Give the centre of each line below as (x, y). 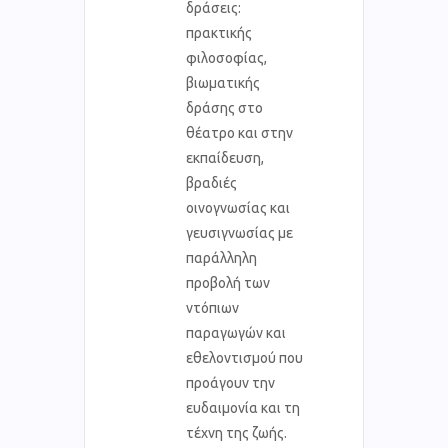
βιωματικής (223, 83)
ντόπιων (212, 308)
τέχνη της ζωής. (236, 433)
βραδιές (211, 183)
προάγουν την (230, 383)
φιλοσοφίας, (226, 58)
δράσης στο (224, 108)
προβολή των (228, 283)
